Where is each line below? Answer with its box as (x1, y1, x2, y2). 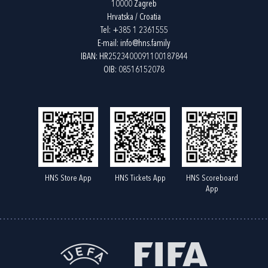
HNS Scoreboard (185, 173, 238, 182)
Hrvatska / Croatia (107, 13, 161, 22)
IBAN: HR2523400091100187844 (80, 52, 188, 62)
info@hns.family (120, 39, 170, 48)
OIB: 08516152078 (103, 65, 165, 75)
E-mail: (98, 39, 120, 48)
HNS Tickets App (114, 173, 166, 182)
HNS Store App (45, 173, 92, 182)
